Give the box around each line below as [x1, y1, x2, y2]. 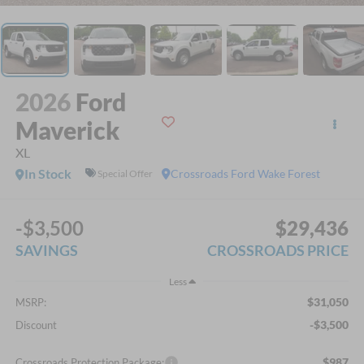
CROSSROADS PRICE [207, 241, 349, 260]
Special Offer [97, 167, 153, 180]
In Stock [24, 165, 71, 181]
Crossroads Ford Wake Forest [171, 166, 321, 180]
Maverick [15, 115, 119, 145]
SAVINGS [15, 241, 78, 260]
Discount [15, 318, 57, 331]
